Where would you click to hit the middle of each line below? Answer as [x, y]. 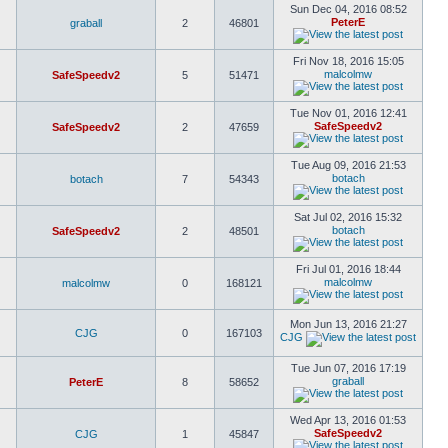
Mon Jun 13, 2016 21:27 [348, 324]
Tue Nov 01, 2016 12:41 [348, 113]
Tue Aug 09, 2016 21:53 [348, 165]
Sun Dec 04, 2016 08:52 [348, 9]
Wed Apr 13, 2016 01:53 [348, 420]
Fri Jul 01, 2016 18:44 [348, 269]
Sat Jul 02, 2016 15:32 [348, 217]
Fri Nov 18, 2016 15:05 [348, 61]
